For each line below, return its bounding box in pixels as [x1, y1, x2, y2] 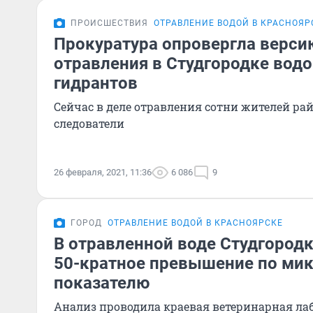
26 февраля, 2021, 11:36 [54, 167, 152, 177]
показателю [54, 273, 150, 293]
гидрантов [54, 73, 138, 93]
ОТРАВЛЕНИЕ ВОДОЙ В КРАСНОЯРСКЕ [108, 218, 283, 228]
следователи [54, 116, 124, 131]
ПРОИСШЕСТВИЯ [71, 18, 148, 28]
